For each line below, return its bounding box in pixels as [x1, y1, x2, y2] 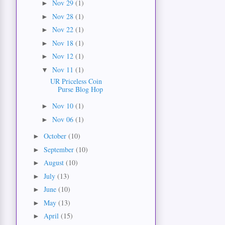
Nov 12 [52, 51, 75, 61]
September [43, 144, 76, 154]
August [43, 158, 66, 168]
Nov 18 [52, 38, 75, 48]
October [43, 131, 68, 141]
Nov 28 [52, 11, 75, 21]
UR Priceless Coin [50, 76, 102, 86]
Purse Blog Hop [57, 84, 103, 94]
